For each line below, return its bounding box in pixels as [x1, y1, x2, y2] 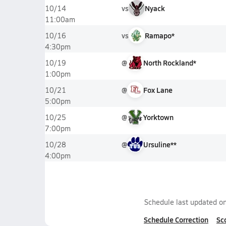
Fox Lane [143, 85, 173, 95]
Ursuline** [143, 139, 177, 149]
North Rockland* [143, 58, 196, 68]
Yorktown [143, 112, 174, 122]
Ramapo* [144, 30, 175, 40]
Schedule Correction [144, 214, 208, 224]
